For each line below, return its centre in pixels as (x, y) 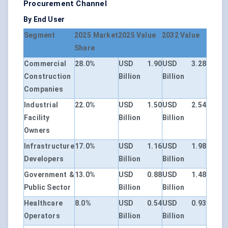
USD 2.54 (184, 105)
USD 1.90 (140, 64)
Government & (49, 175)
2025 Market (96, 35)
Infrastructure (49, 146)
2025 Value (137, 35)
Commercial (45, 64)
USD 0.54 (140, 203)
